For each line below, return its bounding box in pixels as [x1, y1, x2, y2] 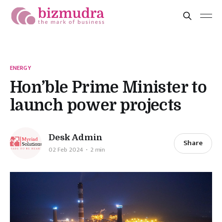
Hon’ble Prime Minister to [10, 78, 207, 97]
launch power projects [10, 96, 181, 114]
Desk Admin [49, 132, 103, 142]
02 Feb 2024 [49, 144, 83, 155]
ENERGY [10, 63, 31, 73]
